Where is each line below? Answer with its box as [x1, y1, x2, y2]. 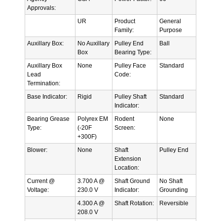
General [159, 17, 181, 25]
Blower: [27, 146, 47, 153]
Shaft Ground [114, 177, 150, 184]
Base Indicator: [27, 93, 67, 100]
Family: [114, 26, 134, 34]
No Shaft [159, 177, 183, 184]
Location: [114, 164, 139, 171]
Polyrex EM [77, 115, 108, 122]
